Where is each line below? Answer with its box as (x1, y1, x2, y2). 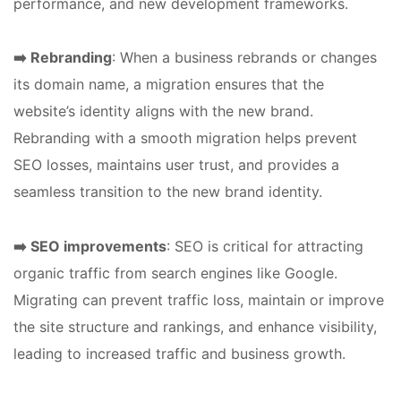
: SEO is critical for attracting (166, 236, 363, 255)
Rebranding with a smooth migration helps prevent (13, 129, 357, 148)
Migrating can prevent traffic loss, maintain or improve (13, 290, 384, 309)
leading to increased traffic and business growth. (13, 344, 346, 363)
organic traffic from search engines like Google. (13, 263, 337, 282)
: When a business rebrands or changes (112, 48, 377, 67)
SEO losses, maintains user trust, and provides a (13, 156, 339, 175)
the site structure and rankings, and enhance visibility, (13, 317, 377, 336)
